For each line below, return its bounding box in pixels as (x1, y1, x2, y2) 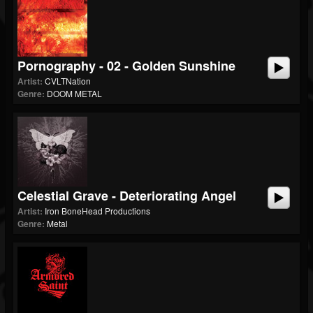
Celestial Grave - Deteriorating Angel (17, 187, 236, 205)
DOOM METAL (47, 87, 102, 99)
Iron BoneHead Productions (45, 205, 150, 217)
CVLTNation (45, 75, 91, 87)
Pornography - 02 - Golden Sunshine (17, 57, 235, 75)
